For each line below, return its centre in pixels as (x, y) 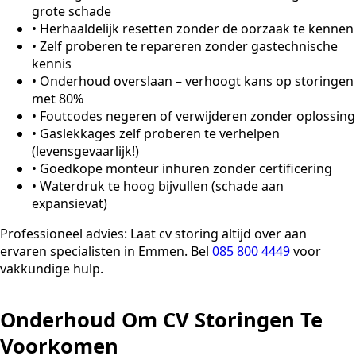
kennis (52, 63)
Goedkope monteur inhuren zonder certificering (186, 168)
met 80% (58, 98)
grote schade (72, 11)
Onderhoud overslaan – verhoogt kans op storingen (197, 81)
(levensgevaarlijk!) (85, 151)
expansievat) (70, 203)
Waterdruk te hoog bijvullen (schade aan (162, 186)
